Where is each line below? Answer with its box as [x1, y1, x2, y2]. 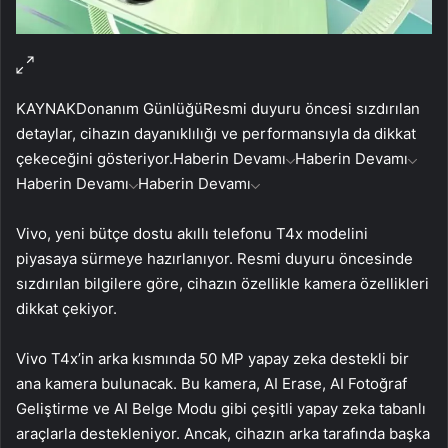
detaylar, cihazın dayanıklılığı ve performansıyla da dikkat [16, 123, 416, 143]
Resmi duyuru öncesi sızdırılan [203, 98, 420, 118]
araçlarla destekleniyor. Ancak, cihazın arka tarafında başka [16, 423, 430, 443]
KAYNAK [16, 98, 76, 118]
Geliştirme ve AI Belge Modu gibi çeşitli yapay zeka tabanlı [16, 398, 426, 418]
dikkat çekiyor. [16, 298, 117, 318]
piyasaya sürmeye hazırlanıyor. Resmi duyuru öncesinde [16, 248, 413, 268]
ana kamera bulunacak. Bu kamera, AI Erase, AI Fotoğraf [16, 373, 407, 393]
